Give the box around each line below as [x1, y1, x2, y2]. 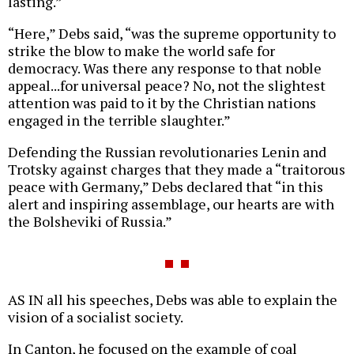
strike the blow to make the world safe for [8, 41, 275, 61]
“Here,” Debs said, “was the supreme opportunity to [8, 24, 336, 43]
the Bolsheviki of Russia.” [8, 212, 172, 232]
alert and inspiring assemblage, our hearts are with [8, 194, 334, 214]
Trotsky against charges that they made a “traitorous [8, 160, 345, 179]
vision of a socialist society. [8, 307, 183, 327]
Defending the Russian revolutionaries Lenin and [8, 142, 326, 162]
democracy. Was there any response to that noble [8, 58, 322, 78]
